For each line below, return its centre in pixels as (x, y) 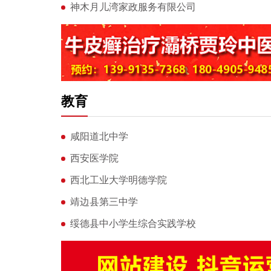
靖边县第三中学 (104, 202)
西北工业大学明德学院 (118, 180)
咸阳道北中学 (99, 137)
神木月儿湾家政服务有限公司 (133, 7)
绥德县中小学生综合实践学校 (133, 224)
